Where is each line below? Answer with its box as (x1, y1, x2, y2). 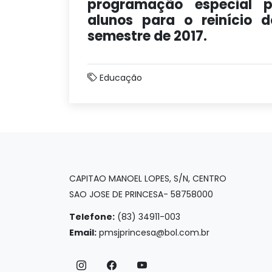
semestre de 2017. (87, 27, 207, 46)
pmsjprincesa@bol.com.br (99, 226, 209, 239)
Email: (69, 226, 97, 239)
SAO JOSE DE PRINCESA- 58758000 (69, 188, 213, 200)
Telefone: (69, 211, 115, 223)
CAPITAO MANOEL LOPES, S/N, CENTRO (69, 172, 226, 185)
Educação (100, 72, 142, 84)
